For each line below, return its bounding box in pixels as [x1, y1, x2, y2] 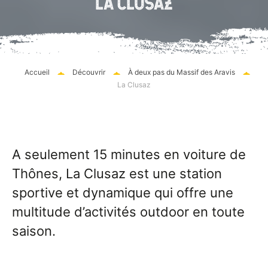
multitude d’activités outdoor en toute [12, 203, 245, 220]
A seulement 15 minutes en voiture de [12, 146, 246, 162]
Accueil [24, 67, 50, 77]
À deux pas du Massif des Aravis [127, 67, 235, 77]
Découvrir [72, 67, 105, 77]
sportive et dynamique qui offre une [12, 184, 233, 200]
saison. [12, 223, 56, 239]
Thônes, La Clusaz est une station [12, 165, 222, 181]
